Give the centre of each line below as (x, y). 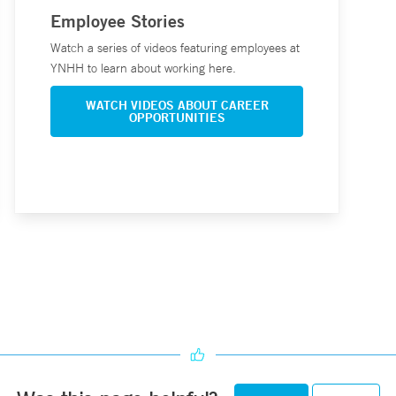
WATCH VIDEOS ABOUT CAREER (177, 106)
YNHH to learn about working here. (143, 69)
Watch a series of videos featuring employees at (175, 48)
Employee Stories (117, 21)
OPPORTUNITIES (177, 118)
